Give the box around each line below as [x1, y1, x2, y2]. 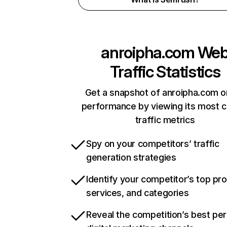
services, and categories [86, 187, 189, 198]
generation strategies [86, 152, 176, 163]
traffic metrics [135, 115, 195, 125]
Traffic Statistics [109, 62, 220, 82]
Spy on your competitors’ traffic [86, 138, 219, 149]
